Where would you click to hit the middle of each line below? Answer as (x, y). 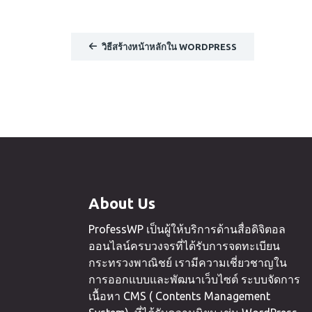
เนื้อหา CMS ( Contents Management (179, 296)
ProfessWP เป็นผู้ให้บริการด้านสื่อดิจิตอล (187, 229)
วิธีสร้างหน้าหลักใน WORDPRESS (168, 46)
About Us (122, 203)
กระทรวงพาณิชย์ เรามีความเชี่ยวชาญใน (188, 262)
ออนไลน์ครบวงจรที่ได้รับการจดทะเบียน (184, 245)
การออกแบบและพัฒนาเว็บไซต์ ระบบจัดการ (194, 279)
